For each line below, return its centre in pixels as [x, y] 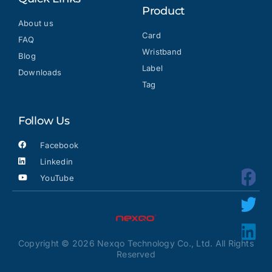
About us [36, 23]
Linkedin [57, 161]
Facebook [59, 145]
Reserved [136, 254]
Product [164, 11]
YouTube [57, 178]
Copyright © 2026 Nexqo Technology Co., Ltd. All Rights [136, 243]
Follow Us [44, 121]
